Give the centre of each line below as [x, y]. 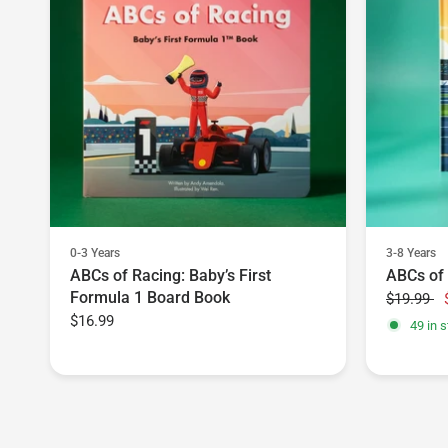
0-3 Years [95, 253]
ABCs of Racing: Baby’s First [170, 276]
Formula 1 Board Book [150, 298]
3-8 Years [411, 253]
